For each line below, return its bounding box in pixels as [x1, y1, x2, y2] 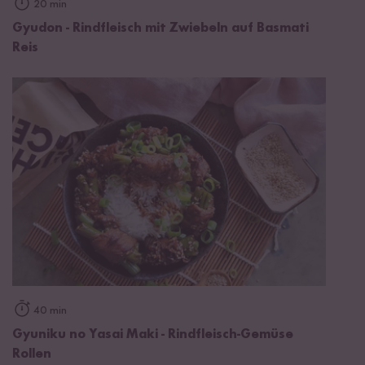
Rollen [12, 348, 51, 362]
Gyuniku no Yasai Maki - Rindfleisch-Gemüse [12, 328, 293, 342]
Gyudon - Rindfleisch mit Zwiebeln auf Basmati [12, 21, 309, 35]
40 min [33, 305, 67, 317]
